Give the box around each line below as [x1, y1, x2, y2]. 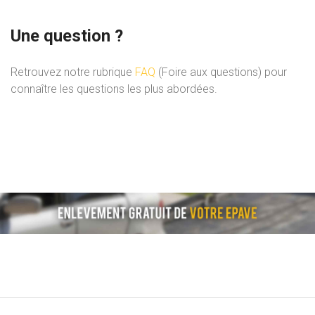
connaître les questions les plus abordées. [11, 82, 217, 96]
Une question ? [11, 26, 123, 46]
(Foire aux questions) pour [155, 65, 287, 79]
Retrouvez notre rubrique [11, 65, 135, 79]
